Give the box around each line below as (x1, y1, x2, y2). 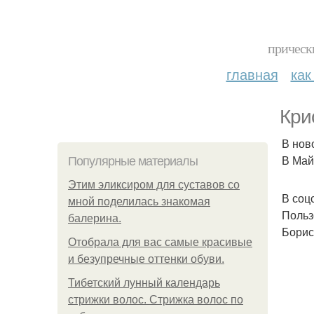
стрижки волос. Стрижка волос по (68, 294, 243, 306)
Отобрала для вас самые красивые (68, 236, 252, 248)
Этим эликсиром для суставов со (68, 179, 240, 191)
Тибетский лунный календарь (68, 277, 220, 289)
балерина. (68, 212, 121, 224)
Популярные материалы (68, 154, 198, 168)
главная (226, 64, 278, 84)
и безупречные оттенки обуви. (68, 253, 224, 265)
